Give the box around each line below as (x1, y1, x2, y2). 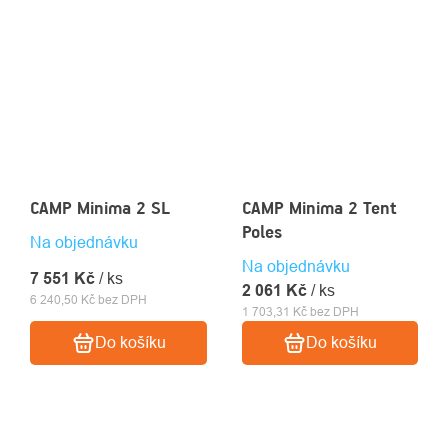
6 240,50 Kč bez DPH (30, 291, 147, 307)
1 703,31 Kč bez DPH (241, 303, 359, 319)
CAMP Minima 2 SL (30, 196, 170, 219)
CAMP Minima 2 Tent (241, 196, 397, 219)
